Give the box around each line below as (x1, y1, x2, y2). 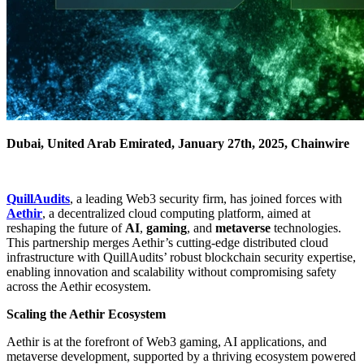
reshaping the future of (6, 221, 125, 236)
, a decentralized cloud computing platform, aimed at (42, 206, 310, 221)
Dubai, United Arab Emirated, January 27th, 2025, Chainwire (6, 136, 349, 151)
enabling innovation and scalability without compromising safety (6, 265, 336, 279)
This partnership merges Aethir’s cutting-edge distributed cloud (6, 236, 328, 250)
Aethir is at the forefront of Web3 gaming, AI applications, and (6, 335, 327, 349)
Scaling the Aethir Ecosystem (6, 307, 166, 322)
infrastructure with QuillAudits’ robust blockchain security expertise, (6, 250, 356, 265)
